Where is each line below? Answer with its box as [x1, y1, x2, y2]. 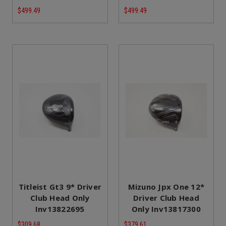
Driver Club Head [133, 193, 199, 203]
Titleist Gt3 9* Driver [18, 182, 101, 192]
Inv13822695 [35, 204, 85, 214]
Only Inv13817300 [131, 204, 201, 214]
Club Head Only [30, 193, 90, 203]
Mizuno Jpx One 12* [128, 182, 204, 192]
